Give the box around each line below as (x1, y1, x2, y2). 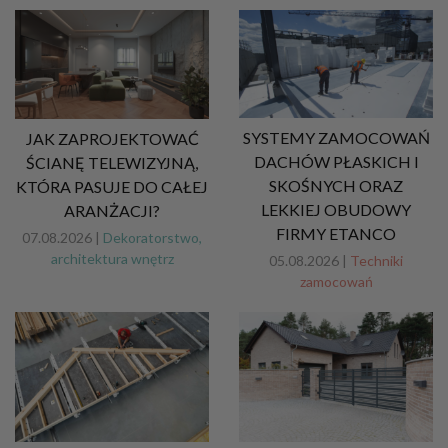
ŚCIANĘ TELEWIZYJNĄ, (26, 153, 198, 173)
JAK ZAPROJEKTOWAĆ (25, 129, 199, 149)
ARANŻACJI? (64, 201, 160, 221)
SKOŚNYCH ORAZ (269, 176, 403, 196)
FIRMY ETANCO (276, 224, 396, 244)
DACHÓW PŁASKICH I (253, 152, 419, 172)
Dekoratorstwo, (103, 229, 202, 247)
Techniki (350, 252, 403, 270)
